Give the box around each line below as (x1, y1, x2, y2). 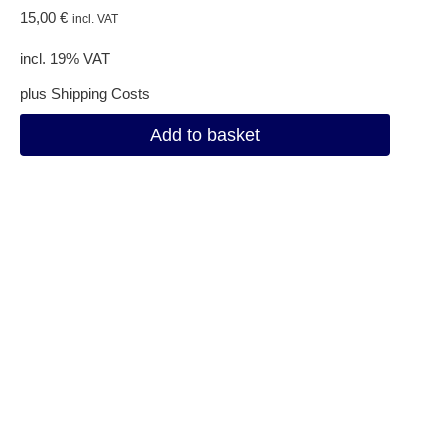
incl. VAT (71, 11, 118, 25)
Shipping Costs (50, 85, 150, 103)
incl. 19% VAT (19, 49, 110, 67)
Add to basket (149, 125, 260, 146)
